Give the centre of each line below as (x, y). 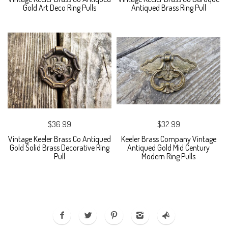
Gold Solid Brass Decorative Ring (60, 147)
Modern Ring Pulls (168, 156)
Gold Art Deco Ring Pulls (60, 7)
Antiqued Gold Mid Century (168, 147)
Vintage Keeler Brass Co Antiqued (60, 139)
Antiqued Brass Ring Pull (168, 7)
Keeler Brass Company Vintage (168, 139)
